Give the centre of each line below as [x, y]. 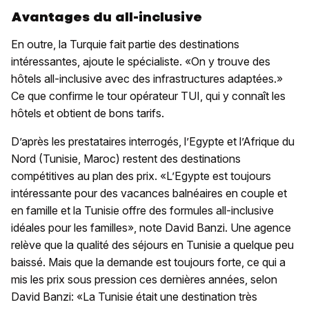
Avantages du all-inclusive [107, 17]
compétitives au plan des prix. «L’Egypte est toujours [141, 176]
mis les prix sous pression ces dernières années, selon [144, 279]
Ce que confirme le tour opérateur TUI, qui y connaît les [148, 96]
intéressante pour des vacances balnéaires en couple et [149, 193]
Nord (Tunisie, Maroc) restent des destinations [126, 158]
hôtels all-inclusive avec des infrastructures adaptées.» [147, 78]
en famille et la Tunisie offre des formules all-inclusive [142, 210]
